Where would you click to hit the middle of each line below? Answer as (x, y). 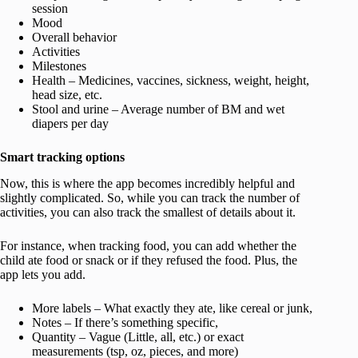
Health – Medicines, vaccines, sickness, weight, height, (171, 81)
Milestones (59, 66)
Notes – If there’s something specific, (125, 323)
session (50, 9)
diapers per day (70, 124)
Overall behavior (74, 38)
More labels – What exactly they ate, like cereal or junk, (172, 308)
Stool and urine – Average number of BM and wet (158, 109)
